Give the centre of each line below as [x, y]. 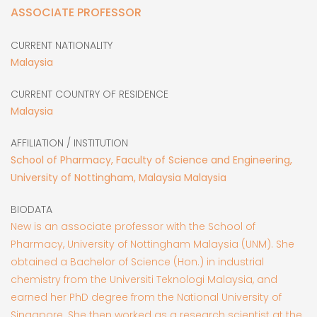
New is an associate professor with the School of [133, 226]
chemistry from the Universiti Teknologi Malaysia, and [144, 279]
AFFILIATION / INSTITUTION [69, 143]
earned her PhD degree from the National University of [146, 297]
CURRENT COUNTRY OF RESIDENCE [90, 94]
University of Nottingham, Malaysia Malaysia [119, 177]
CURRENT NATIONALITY [62, 45]
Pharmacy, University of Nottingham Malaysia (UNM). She [152, 244]
